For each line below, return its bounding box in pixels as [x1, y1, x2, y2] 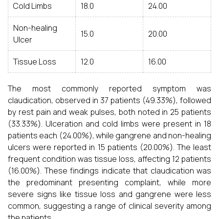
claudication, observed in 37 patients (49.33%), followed [8, 95, 211, 106]
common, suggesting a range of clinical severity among [8, 200, 211, 211]
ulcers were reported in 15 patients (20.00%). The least [8, 142, 211, 153]
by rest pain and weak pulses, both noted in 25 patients [8, 107, 211, 117]
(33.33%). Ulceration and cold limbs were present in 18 [8, 118, 211, 129]
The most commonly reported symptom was [8, 83, 211, 94]
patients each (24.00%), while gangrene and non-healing [8, 130, 211, 141]
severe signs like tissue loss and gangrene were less [8, 189, 211, 199]
